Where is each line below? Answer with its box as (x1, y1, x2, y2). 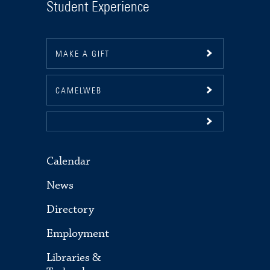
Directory (46, 201, 95, 217)
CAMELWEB (55, 86, 102, 95)
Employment (46, 225, 110, 241)
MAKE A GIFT (55, 49, 110, 58)
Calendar (46, 153, 91, 169)
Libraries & (46, 250, 101, 265)
